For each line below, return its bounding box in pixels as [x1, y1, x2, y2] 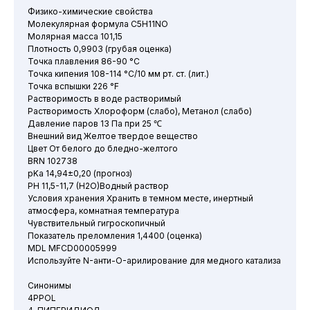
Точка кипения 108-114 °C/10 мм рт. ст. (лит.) [28, 69, 209, 79]
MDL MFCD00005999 [28, 243, 117, 253]
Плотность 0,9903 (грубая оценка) [28, 44, 172, 54]
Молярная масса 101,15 [28, 31, 122, 42]
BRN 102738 [28, 156, 77, 166]
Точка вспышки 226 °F [28, 81, 119, 91]
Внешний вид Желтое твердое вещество [28, 131, 198, 141]
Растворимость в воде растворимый [28, 93, 181, 104]
